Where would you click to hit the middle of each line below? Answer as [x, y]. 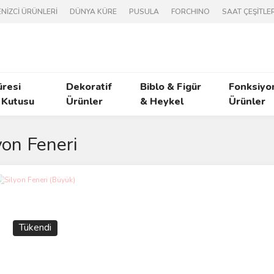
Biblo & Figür [170, 87]
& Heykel [161, 102]
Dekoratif [89, 87]
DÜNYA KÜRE [93, 12]
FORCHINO [191, 12]
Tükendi [35, 228]
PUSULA [144, 12]
